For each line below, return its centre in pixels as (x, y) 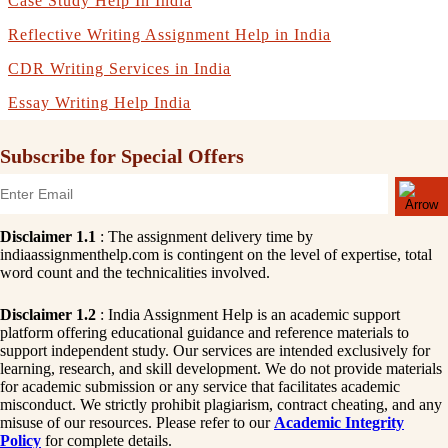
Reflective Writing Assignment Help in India (169, 34)
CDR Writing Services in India (119, 68)
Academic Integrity (339, 422)
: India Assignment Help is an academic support (248, 314)
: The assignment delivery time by (204, 236)
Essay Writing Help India (99, 102)
